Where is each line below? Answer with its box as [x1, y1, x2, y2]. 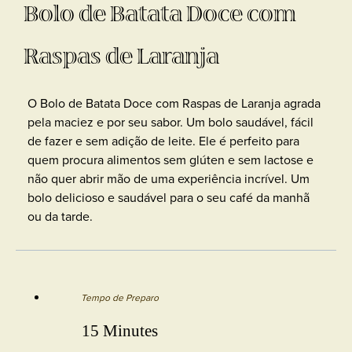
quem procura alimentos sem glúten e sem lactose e [27, 150, 313, 169]
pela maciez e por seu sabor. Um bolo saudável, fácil [27, 112, 313, 131]
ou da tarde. [27, 207, 93, 225]
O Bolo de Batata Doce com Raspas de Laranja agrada [27, 93, 321, 112]
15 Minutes [81, 322, 158, 340]
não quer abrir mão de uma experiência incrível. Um [27, 169, 310, 188]
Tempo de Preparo [80, 290, 159, 305]
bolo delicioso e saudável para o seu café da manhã [27, 188, 310, 207]
